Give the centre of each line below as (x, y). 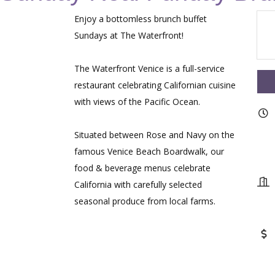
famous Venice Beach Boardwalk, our (149, 151)
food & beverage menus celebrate (143, 168)
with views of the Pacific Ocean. (137, 101)
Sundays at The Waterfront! (130, 35)
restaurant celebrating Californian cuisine (155, 85)
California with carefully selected (138, 184)
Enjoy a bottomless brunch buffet (141, 18)
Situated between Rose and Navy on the (155, 134)
